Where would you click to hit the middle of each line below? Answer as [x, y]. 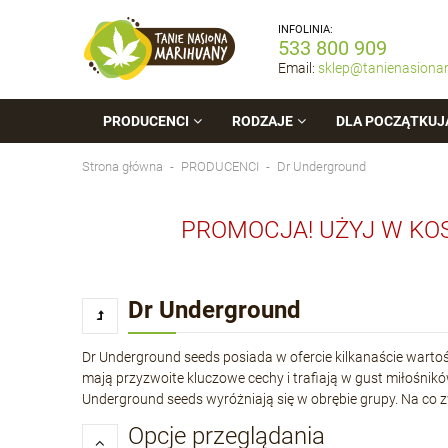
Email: [298, 68]
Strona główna [122, 166]
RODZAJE [262, 121]
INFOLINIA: [305, 29]
